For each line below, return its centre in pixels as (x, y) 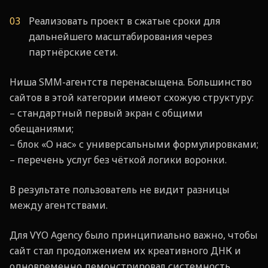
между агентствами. (59, 205)
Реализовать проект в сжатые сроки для (124, 21)
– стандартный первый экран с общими (106, 113)
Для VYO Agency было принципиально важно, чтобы (134, 235)
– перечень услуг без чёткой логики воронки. (118, 160)
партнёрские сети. (73, 52)
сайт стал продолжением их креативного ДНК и (125, 251)
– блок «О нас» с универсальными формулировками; (134, 144)
